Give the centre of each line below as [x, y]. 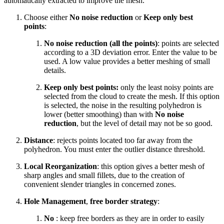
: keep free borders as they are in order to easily [130, 218]
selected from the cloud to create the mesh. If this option [132, 96]
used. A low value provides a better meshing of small [127, 61]
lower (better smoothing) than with [99, 114]
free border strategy [124, 201]
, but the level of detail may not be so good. [144, 123]
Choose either [47, 17]
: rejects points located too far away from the [123, 140]
